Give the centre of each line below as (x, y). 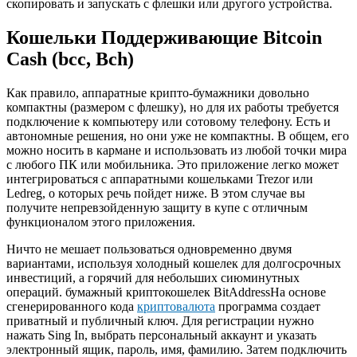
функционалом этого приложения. (101, 222)
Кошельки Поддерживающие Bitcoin (164, 37)
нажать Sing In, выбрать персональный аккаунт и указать (161, 335)
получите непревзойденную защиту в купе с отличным (157, 207)
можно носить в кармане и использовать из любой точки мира (177, 150)
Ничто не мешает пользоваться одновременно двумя (149, 249)
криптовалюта (176, 306)
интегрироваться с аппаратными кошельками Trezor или (160, 178)
